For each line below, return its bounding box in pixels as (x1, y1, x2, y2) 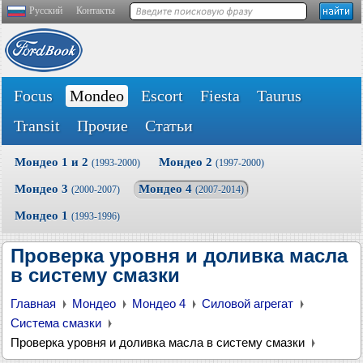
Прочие (77, 117, 128, 135)
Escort (141, 87, 183, 105)
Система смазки (11, 316, 101, 330)
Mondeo (70, 87, 124, 105)
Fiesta (200, 87, 240, 105)
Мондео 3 (15, 182, 71, 195)
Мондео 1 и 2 (15, 156, 92, 169)
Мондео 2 (159, 156, 216, 169)
